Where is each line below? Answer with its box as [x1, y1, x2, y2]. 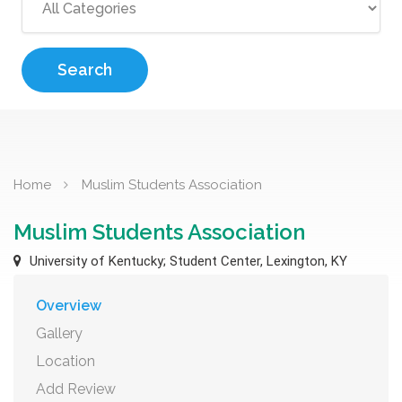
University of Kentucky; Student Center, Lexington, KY [26, 253, 347, 269]
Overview [36, 297, 101, 314]
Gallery [36, 325, 83, 342]
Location [36, 353, 95, 370]
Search [57, 60, 112, 79]
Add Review [36, 380, 116, 398]
